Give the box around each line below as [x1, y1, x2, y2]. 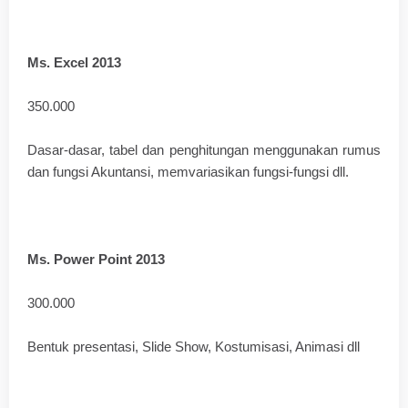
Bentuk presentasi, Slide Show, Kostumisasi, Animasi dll [27, 339, 360, 354]
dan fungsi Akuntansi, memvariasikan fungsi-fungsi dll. [27, 164, 349, 179]
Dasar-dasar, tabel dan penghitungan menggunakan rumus [27, 142, 381, 158]
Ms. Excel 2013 [27, 55, 125, 70]
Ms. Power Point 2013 [27, 251, 168, 267]
